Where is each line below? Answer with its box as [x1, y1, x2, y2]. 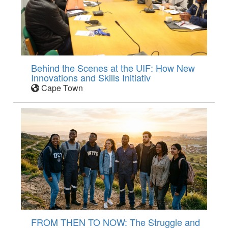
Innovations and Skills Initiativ [31, 71, 151, 84]
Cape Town [39, 82, 83, 94]
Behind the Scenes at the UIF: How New [31, 61, 195, 75]
